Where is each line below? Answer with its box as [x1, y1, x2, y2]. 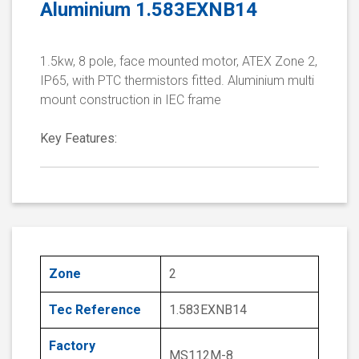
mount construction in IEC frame [40, 92, 221, 108]
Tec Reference [49, 302, 141, 318]
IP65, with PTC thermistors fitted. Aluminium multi [40, 73, 314, 89]
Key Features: [40, 131, 117, 147]
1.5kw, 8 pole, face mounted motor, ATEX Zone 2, [40, 54, 317, 70]
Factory [49, 338, 95, 354]
